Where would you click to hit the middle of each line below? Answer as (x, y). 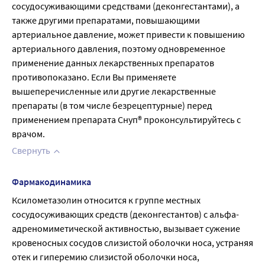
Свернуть (31, 150)
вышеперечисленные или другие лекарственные (114, 91)
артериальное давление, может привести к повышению (128, 34)
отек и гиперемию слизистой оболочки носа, (106, 257)
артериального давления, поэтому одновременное (119, 49)
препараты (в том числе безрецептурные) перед (112, 105)
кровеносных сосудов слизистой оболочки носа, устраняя (132, 243)
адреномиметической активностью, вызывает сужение (126, 228)
